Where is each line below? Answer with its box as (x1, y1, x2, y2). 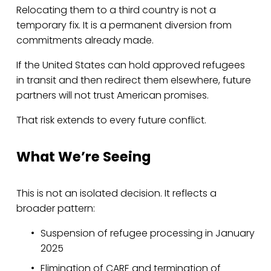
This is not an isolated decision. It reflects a (16, 186, 217, 200)
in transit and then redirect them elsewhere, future (16, 73, 251, 87)
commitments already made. (16, 33, 154, 47)
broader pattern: (16, 201, 95, 215)
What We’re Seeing (16, 146, 151, 166)
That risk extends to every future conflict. (16, 113, 206, 127)
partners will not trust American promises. (16, 88, 209, 102)
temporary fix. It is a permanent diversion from (16, 18, 232, 32)
